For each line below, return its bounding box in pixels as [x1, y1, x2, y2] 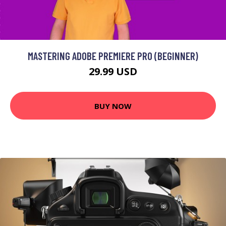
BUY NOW [94, 100, 132, 111]
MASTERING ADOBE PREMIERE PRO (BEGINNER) [28, 49, 198, 63]
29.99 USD [89, 65, 137, 79]
